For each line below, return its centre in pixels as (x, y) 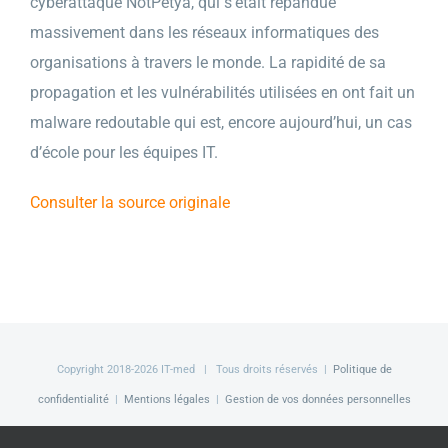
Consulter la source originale (130, 202)
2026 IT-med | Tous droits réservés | (233, 369)
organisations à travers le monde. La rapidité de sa (208, 62)
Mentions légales (166, 399)
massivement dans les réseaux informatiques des (204, 32)
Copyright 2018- (95, 369)
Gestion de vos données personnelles (317, 399)
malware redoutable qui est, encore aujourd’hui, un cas (221, 122)
